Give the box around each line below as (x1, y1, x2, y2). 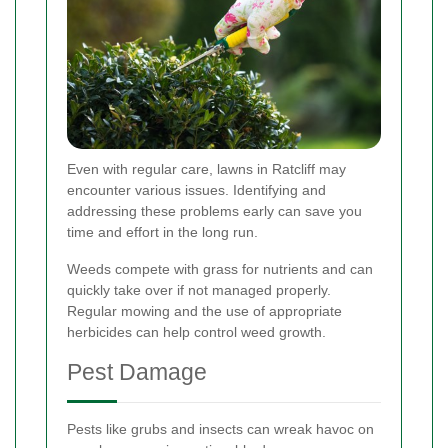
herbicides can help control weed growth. (67, 323, 326, 340)
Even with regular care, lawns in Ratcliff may (67, 160, 346, 177)
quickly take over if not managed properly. (67, 281, 331, 298)
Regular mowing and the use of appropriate (67, 302, 342, 319)
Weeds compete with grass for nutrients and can (67, 260, 373, 277)
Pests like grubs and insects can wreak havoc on (67, 420, 374, 437)
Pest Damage (67, 358, 207, 385)
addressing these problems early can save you (67, 202, 362, 219)
